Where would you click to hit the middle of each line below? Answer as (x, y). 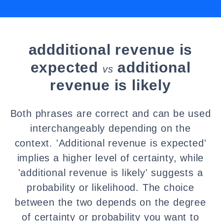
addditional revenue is (110, 50)
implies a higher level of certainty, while (110, 158)
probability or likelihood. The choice (110, 187)
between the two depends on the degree (110, 202)
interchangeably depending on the (110, 128)
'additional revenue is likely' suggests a (110, 173)
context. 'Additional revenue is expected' (110, 143)
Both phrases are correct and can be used (110, 113)
